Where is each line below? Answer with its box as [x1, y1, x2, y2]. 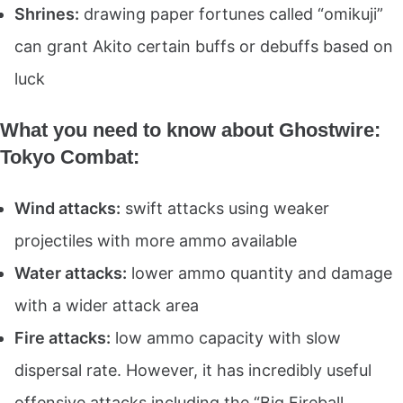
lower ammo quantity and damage [127, 263, 392, 282]
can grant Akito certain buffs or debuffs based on [14, 36, 393, 56]
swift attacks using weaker [121, 198, 329, 218]
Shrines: [14, 4, 79, 23]
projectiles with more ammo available [14, 230, 297, 250]
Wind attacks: [14, 198, 121, 218]
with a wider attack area [14, 295, 199, 315]
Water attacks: [14, 263, 127, 282]
